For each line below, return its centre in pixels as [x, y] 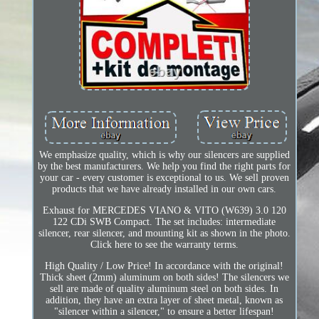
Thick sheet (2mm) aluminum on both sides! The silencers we [164, 278]
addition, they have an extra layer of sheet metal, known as [164, 300]
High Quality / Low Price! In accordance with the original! [164, 266]
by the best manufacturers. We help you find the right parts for [164, 167]
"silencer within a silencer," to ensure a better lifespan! [164, 312]
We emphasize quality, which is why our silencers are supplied [164, 155]
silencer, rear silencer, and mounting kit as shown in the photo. [164, 234]
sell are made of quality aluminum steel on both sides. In [164, 289]
